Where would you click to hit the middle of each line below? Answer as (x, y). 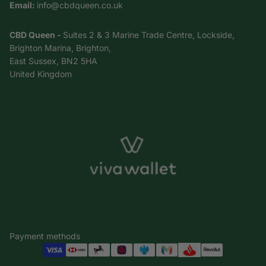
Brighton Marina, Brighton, (60, 47)
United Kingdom (41, 74)
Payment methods (45, 236)
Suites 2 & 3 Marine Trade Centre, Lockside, (149, 34)
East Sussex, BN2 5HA (53, 61)
